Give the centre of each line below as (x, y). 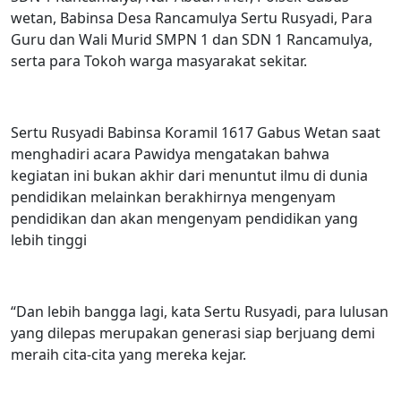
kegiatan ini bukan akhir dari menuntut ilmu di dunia (189, 175)
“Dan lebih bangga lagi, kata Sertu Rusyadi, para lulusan (200, 311)
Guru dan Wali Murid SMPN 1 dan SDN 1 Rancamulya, (192, 39)
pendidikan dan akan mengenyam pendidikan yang (184, 218)
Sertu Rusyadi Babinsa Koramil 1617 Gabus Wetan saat (196, 132)
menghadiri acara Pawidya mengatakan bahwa (170, 154)
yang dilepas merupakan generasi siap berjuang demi (193, 333)
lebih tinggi (49, 239)
